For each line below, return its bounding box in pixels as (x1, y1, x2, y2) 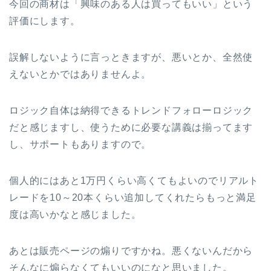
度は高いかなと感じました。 (9, 209, 142, 220)
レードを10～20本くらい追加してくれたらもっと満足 (9, 192, 256, 203)
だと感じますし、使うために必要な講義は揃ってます (9, 122, 253, 133)
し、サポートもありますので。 (9, 139, 152, 150)
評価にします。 (9, 16, 80, 27)
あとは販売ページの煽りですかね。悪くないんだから (9, 246, 253, 256)
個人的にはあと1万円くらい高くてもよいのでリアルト (9, 175, 259, 186)
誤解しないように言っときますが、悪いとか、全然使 (9, 52, 253, 63)
